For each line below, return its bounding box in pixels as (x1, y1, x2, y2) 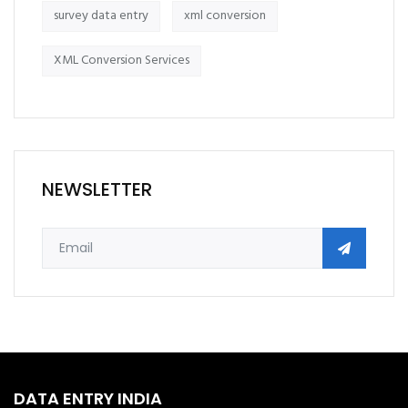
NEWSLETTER (42, 177, 152, 202)
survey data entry (54, 5, 148, 26)
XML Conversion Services (54, 50, 189, 71)
